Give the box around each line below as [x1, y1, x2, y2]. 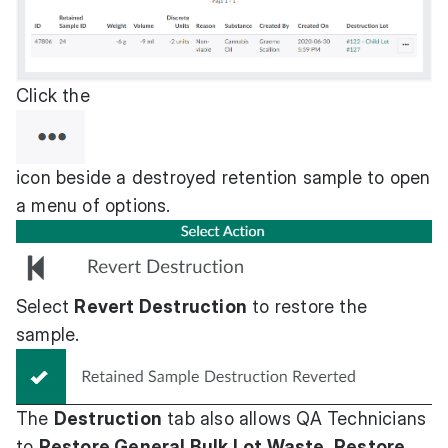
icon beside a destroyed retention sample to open [16, 166, 431, 188]
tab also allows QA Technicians [162, 408, 427, 429]
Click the [16, 84, 90, 106]
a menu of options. [16, 194, 171, 216]
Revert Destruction [74, 296, 248, 317]
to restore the [247, 296, 368, 317]
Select [16, 296, 75, 317]
